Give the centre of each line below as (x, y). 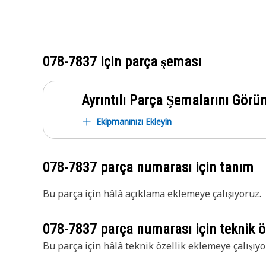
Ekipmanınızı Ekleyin (134, 121)
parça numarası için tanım (175, 167)
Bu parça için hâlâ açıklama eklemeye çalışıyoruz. (152, 194)
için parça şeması (149, 62)
